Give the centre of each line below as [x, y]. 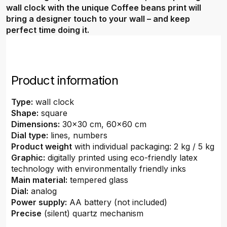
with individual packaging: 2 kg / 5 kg [143, 146]
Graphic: [28, 158]
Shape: [25, 113]
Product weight [42, 146]
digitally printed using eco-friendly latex [121, 158]
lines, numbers [78, 135]
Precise [26, 213]
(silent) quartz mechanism [92, 213]
